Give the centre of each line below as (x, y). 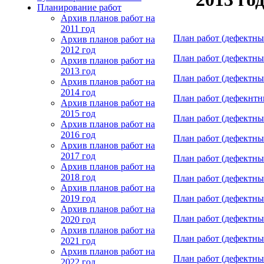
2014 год (78, 92)
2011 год (78, 29)
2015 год (78, 113)
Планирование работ (79, 7)
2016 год (78, 135)
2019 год (78, 198)
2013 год (78, 71)
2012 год (78, 50)
